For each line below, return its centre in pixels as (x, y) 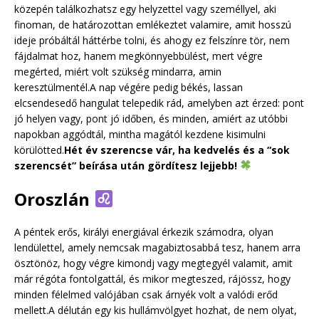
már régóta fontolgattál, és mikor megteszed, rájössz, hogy (152, 278)
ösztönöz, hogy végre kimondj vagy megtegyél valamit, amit (153, 263)
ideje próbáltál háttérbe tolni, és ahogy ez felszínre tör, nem (152, 40)
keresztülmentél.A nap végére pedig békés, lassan (129, 87)
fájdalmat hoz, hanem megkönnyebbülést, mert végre (138, 56)
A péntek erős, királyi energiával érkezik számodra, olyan (144, 231)
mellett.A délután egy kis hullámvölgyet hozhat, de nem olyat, (156, 310)
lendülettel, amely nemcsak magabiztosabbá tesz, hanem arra (157, 247)
